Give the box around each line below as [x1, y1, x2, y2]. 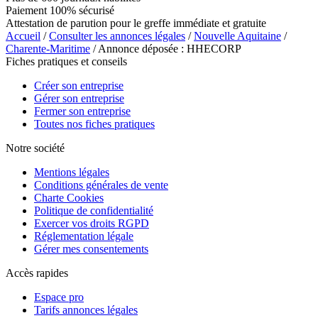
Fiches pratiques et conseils [6, 55, 127, 67]
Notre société [6, 141, 65, 154]
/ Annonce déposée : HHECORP [90, 42, 241, 55]
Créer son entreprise [34, 79, 124, 92]
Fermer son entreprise [34, 104, 131, 117]
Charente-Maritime [6, 42, 90, 55]
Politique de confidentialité [34, 204, 153, 216]
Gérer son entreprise [34, 92, 124, 104]
